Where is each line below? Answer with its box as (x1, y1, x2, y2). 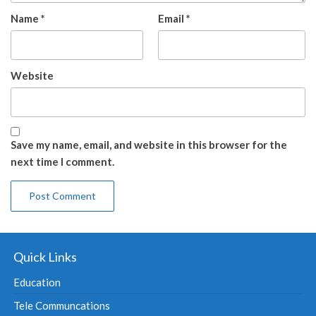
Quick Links (13, 249, 78, 265)
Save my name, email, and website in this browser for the (11, 138, 287, 152)
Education (13, 276, 61, 289)
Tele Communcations (13, 299, 111, 312)
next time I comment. (11, 155, 114, 169)
